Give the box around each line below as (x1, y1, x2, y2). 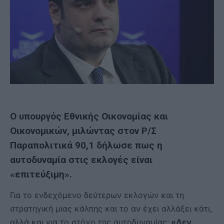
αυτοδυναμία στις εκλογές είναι (10, 154, 152, 166)
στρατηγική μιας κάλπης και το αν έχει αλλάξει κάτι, (10, 203, 212, 214)
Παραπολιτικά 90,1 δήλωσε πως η (10, 139, 162, 151)
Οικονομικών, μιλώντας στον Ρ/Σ (10, 125, 156, 137)
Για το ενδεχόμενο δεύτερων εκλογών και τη (10, 190, 184, 200)
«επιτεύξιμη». (10, 168, 72, 180)
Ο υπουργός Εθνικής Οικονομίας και (10, 110, 168, 122)
